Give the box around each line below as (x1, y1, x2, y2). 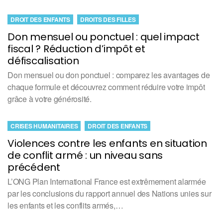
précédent (7, 160, 60, 174)
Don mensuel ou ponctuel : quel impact (7, 29, 200, 44)
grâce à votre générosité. (7, 93, 92, 105)
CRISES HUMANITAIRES (10, 121, 78, 130)
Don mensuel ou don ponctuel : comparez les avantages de (7, 69, 210, 81)
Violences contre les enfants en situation (7, 136, 207, 150)
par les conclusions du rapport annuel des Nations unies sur (7, 187, 212, 199)
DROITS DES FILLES (80, 14, 136, 24)
